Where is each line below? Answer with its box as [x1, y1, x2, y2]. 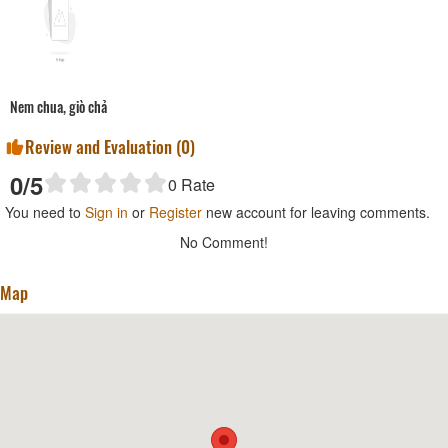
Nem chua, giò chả [10, 96, 107, 118]
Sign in [85, 202, 128, 223]
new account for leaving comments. [202, 202, 430, 223]
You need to [5, 202, 85, 223]
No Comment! [180, 232, 268, 253]
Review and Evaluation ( [25, 134, 181, 160]
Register [149, 202, 202, 223]
